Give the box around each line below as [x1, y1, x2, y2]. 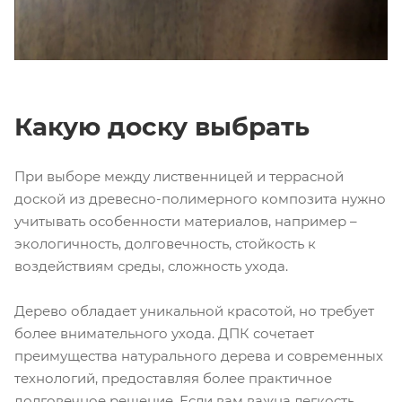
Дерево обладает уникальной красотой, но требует [14, 302, 374, 320]
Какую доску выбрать [14, 111, 310, 143]
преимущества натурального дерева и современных [14, 347, 383, 365]
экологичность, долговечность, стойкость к [14, 235, 316, 253]
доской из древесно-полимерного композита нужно [14, 190, 386, 208]
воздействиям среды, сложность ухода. [14, 258, 288, 275]
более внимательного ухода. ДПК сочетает [14, 325, 314, 343]
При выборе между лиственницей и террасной [14, 168, 344, 186]
